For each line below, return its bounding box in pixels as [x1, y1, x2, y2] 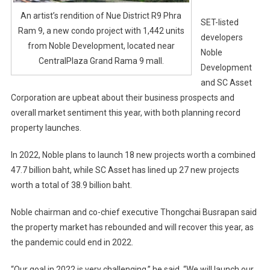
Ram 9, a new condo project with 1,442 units [17, 26, 184, 36]
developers [200, 32, 243, 42]
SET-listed [200, 17, 239, 27]
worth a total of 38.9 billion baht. [10, 180, 132, 190]
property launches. [10, 122, 81, 133]
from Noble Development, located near [27, 41, 175, 51]
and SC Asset [200, 77, 252, 87]
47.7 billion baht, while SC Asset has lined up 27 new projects [10, 165, 239, 175]
